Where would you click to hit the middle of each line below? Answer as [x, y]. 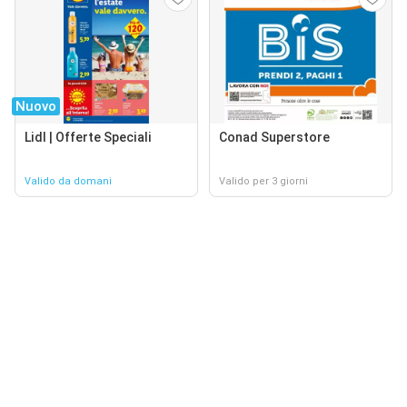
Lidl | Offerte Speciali [88, 137]
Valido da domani [68, 181]
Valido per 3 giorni [263, 181]
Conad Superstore [274, 137]
